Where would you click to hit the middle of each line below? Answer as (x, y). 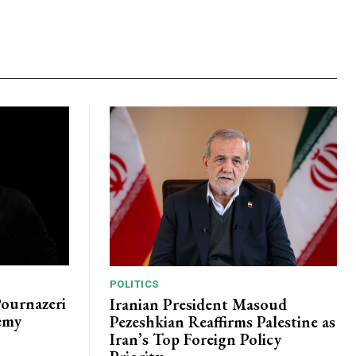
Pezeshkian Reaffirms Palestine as (222, 321)
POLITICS (134, 284)
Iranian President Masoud (198, 304)
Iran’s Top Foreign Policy (195, 339)
